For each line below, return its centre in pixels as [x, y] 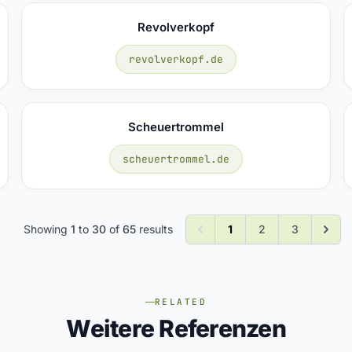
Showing [47, 229]
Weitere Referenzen [176, 328]
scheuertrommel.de [176, 159]
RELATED [181, 302]
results [154, 229]
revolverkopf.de [176, 59]
